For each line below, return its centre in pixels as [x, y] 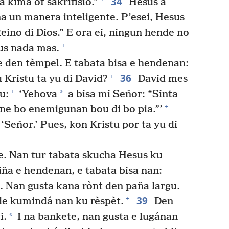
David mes [161, 79]
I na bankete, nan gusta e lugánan [96, 217]
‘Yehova [37, 94]
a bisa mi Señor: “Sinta [122, 94]
